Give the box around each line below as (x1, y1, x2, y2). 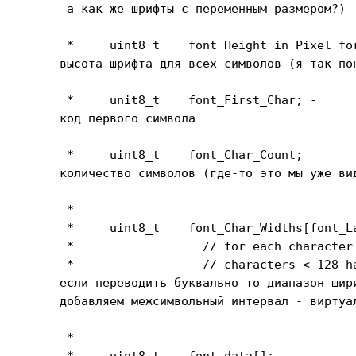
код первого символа (60, 111, 196, 125)
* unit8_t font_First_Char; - (60, 93, 318, 106)
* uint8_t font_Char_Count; (60, 148, 304, 161)
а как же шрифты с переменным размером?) (60, 2, 346, 15)
